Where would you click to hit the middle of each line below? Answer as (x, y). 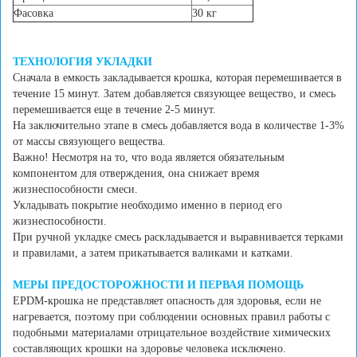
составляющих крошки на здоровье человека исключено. (149, 349)
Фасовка (33, 14)
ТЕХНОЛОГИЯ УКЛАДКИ (82, 62)
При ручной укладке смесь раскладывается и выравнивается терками (178, 237)
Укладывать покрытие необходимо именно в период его (147, 206)
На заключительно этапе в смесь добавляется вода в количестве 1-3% (178, 126)
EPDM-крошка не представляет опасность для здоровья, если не (167, 301)
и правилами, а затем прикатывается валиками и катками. (153, 253)
